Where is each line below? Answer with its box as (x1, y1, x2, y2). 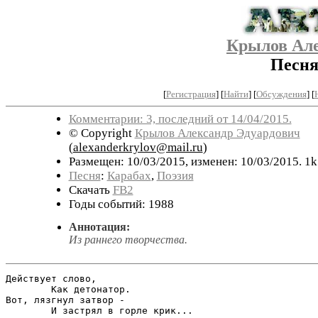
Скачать (68, 182, 113, 197)
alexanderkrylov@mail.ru (72, 140, 203, 154)
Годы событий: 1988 (68, 197, 174, 211)
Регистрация (165, 88, 216, 99)
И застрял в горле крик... (6, 305, 193, 316)
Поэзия (156, 168, 194, 182)
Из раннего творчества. (68, 233, 187, 246)
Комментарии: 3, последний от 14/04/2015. (68, 111, 292, 126)
